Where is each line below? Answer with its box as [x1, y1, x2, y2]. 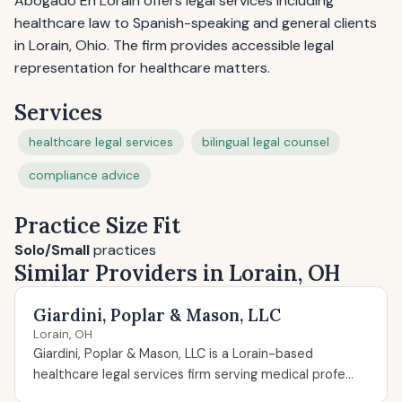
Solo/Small [14, 240, 90, 259]
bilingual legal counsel [202, 135, 329, 150]
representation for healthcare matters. [14, 58, 270, 77]
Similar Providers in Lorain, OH [14, 259, 341, 287]
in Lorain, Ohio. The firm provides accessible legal [14, 36, 334, 55]
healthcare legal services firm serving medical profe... [33, 366, 354, 382]
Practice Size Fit [14, 212, 180, 240]
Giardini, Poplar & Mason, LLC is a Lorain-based [33, 345, 313, 362]
